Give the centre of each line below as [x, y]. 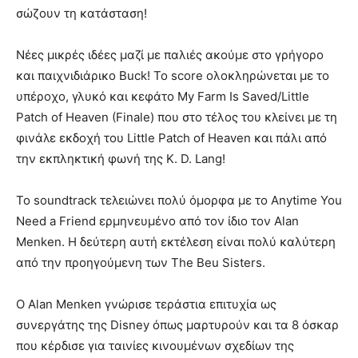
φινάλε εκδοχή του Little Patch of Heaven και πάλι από [171, 138]
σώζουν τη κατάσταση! [82, 14]
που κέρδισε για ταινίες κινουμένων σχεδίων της [155, 346]
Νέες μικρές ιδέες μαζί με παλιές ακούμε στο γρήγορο [170, 55]
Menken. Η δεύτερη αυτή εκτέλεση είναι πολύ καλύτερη [176, 242]
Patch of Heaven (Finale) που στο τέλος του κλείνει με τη [177, 117]
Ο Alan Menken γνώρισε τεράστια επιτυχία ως [146, 304]
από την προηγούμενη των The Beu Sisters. [141, 263]
